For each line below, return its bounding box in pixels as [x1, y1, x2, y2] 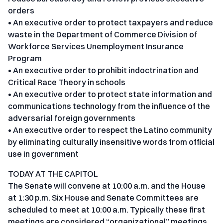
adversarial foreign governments [8, 113, 135, 123]
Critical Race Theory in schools [8, 77, 125, 88]
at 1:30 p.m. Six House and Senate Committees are [8, 193, 199, 203]
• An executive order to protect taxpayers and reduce [8, 17, 213, 28]
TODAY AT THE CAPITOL [8, 169, 98, 179]
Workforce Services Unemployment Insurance [8, 41, 184, 52]
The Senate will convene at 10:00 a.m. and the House [8, 181, 206, 191]
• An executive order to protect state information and [8, 89, 212, 100]
